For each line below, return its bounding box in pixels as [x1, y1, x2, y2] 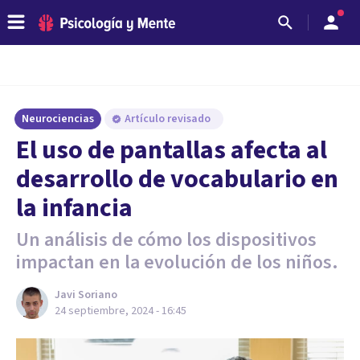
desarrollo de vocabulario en [16, 161, 338, 198]
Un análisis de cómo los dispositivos [16, 226, 317, 254]
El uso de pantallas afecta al [16, 132, 327, 169]
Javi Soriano [55, 287, 117, 303]
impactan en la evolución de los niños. [16, 248, 338, 276]
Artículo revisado [125, 111, 213, 127]
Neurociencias [22, 111, 94, 127]
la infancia [16, 190, 133, 227]
